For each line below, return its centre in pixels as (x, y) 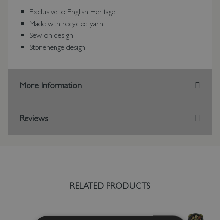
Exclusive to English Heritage (72, 12)
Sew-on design (51, 35)
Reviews (34, 118)
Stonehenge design (57, 47)
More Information (51, 85)
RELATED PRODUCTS (110, 186)
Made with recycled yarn (66, 24)
